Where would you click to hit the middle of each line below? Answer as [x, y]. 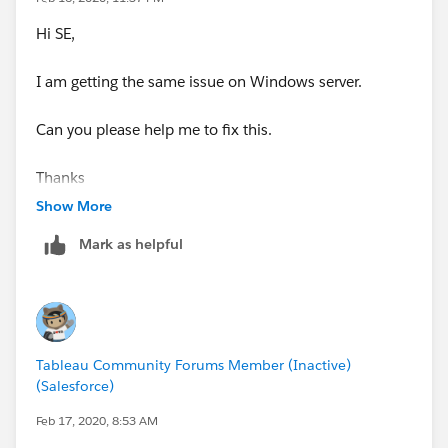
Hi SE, [55, 33]
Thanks [60, 177]
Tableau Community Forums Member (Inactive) [193, 364]
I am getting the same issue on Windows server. [199, 81]
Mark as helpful [131, 243]
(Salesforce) [75, 385]
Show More [74, 205]
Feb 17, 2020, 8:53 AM [97, 420]
